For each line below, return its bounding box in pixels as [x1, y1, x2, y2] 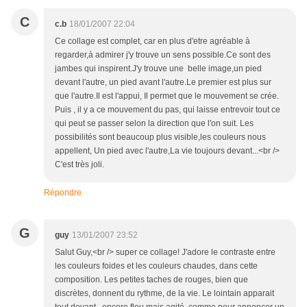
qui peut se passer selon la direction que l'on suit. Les [55, 119, 254, 129]
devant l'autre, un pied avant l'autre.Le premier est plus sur [55, 77, 271, 88]
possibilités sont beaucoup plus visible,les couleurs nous [55, 132, 266, 143]
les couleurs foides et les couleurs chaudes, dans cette [55, 261, 258, 271]
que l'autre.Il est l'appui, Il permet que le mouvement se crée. [55, 91, 279, 101]
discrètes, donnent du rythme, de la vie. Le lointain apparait [55, 288, 274, 299]
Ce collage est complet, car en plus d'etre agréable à [55, 36, 250, 47]
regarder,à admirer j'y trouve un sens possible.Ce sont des [55, 50, 271, 60]
